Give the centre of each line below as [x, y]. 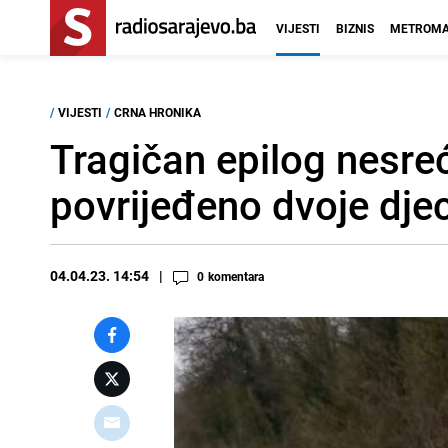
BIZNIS [355, 28]
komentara [236, 276]
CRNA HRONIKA [157, 112]
